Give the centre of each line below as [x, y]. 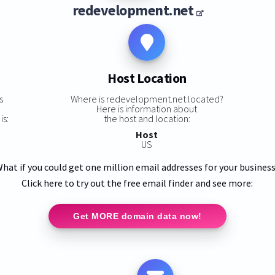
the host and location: [147, 118]
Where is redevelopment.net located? [147, 99]
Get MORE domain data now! [137, 216]
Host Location [147, 78]
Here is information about [147, 108]
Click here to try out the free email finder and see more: [137, 183]
